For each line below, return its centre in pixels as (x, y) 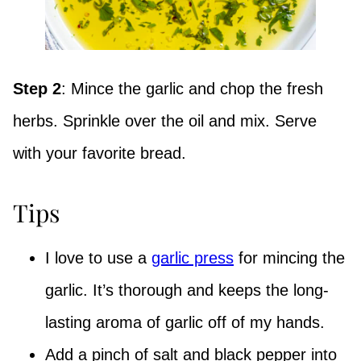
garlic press (193, 258)
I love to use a (98, 258)
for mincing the (289, 258)
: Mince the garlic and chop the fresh (192, 89)
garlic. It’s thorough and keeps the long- (187, 290)
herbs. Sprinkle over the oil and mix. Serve (165, 121)
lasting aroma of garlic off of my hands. (185, 323)
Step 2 (37, 89)
